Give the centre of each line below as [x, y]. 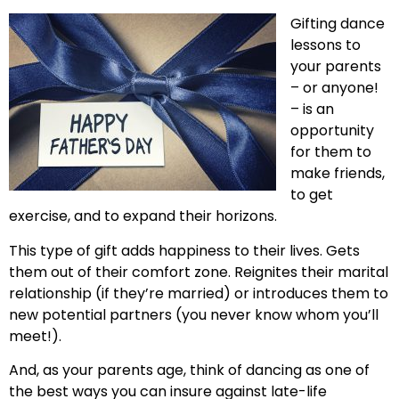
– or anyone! [334, 88]
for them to [331, 152]
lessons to [326, 45]
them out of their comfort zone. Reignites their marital [199, 272]
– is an [312, 110]
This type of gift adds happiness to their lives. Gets [184, 250]
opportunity [332, 131]
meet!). [35, 336]
